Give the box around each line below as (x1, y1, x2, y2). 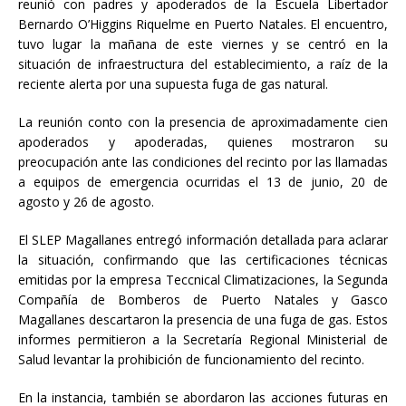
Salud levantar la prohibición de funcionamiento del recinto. (18, 351, 364, 369)
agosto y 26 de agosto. (18, 193, 154, 211)
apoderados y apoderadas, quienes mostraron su (18, 133, 388, 151)
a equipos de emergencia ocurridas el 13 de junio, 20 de (18, 173, 388, 191)
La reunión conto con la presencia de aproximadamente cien (18, 113, 388, 131)
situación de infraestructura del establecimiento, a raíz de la (18, 55, 388, 73)
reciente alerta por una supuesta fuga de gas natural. (18, 75, 328, 93)
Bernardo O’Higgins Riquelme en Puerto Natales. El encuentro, (18, 15, 388, 34)
